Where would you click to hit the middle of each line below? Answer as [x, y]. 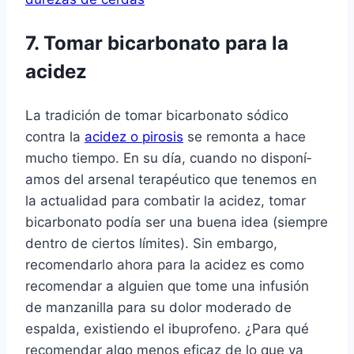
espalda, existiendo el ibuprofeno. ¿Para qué [167, 329]
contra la [55, 137]
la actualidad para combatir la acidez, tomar [166, 201]
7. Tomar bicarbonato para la [157, 43]
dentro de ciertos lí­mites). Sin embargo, [151, 244]
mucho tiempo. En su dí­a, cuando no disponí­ [168, 158]
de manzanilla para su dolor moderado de [158, 308]
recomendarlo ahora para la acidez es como [165, 265]
